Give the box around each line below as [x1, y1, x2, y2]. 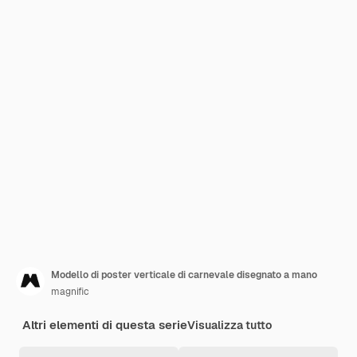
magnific [51, 285, 89, 298]
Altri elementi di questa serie [22, 317, 187, 332]
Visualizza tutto [187, 318, 272, 332]
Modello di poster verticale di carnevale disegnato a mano [51, 269, 317, 281]
